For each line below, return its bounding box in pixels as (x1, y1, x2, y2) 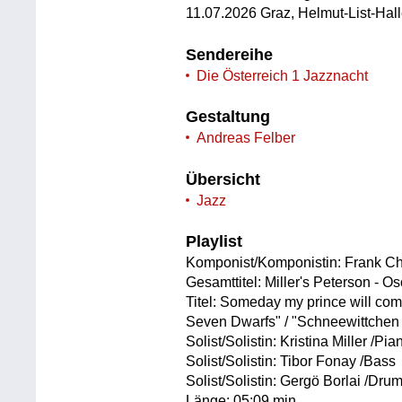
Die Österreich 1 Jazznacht (197, 67, 369, 83)
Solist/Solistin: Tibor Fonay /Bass (186, 354, 397, 370)
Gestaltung (186, 108, 271, 127)
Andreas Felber (197, 130, 296, 146)
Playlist (186, 232, 243, 251)
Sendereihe (186, 45, 274, 64)
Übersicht (186, 170, 261, 188)
